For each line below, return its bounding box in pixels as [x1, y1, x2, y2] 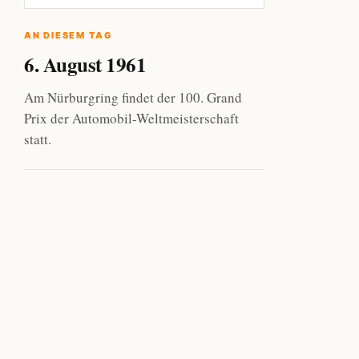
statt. [24, 130, 51, 148]
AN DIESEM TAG [24, 30, 113, 41]
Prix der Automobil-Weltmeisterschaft [24, 109, 239, 127]
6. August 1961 [24, 50, 146, 79]
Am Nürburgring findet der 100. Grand [24, 88, 242, 107]
